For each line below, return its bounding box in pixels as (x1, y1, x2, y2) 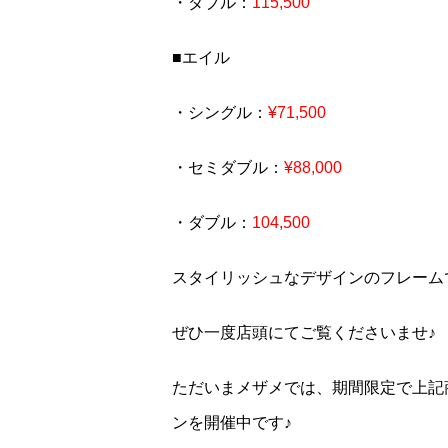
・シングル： (172, 104, 268, 121)
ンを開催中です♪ (172, 414, 292, 431)
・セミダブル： (172, 159, 284, 176)
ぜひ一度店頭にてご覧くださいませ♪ (172, 324, 436, 341)
